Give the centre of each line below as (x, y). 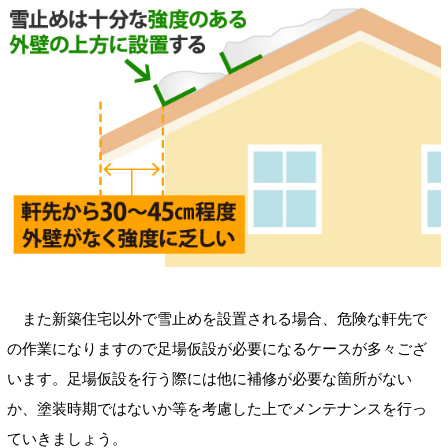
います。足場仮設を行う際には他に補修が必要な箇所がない (209, 379)
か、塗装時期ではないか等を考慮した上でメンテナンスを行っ (217, 409)
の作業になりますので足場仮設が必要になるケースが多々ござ (217, 349)
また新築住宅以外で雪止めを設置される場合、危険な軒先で (217, 319)
